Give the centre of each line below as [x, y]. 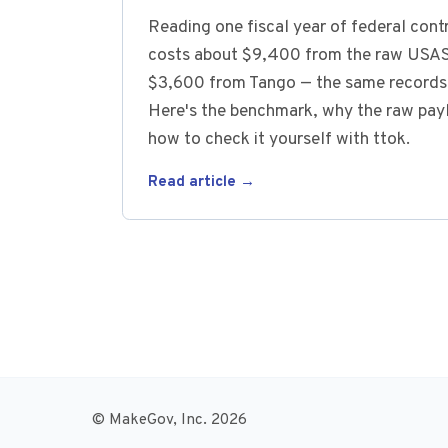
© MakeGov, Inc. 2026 [169, 420]
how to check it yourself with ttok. [279, 139]
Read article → [201, 182]
